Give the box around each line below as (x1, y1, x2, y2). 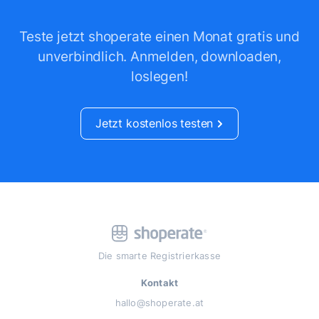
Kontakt (140, 276, 179, 290)
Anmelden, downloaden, (130, 46, 282, 66)
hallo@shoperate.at (115, 296, 204, 310)
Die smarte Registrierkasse (98, 249, 221, 263)
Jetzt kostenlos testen (95, 115, 217, 132)
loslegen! (131, 66, 188, 86)
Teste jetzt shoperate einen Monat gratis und (19, 26, 300, 46)
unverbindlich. (37, 46, 127, 66)
